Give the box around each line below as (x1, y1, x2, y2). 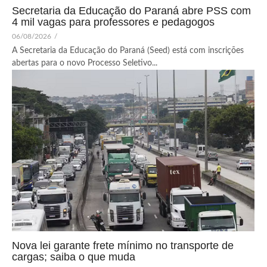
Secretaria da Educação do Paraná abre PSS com (12, 4, 251, 17)
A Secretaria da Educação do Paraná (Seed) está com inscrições (12, 46, 244, 55)
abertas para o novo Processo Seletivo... (12, 58, 157, 67)
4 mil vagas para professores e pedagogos (12, 15, 215, 28)
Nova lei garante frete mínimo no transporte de (12, 240, 234, 252)
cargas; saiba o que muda (12, 251, 135, 263)
